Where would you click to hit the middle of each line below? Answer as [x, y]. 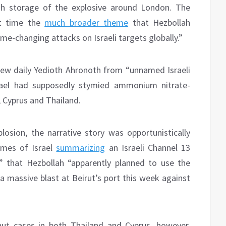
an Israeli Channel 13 [148, 148]
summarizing [81, 148]
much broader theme [87, 23]
